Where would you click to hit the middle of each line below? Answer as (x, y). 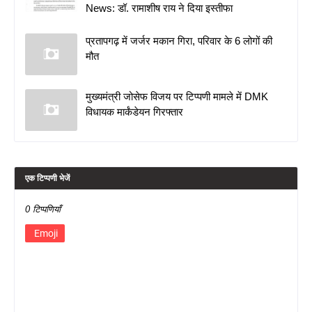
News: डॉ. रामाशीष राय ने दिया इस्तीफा (159, 8)
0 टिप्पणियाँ (43, 209)
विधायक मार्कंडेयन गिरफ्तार (134, 111)
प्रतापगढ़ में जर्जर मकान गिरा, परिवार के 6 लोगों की (179, 40)
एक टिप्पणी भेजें (47, 178)
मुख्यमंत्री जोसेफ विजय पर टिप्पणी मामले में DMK (177, 96)
